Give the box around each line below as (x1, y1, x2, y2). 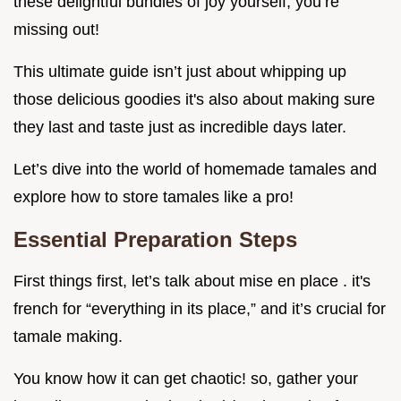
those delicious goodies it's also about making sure (13, 90, 375, 109)
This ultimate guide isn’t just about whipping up (13, 63, 346, 81)
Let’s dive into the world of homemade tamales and (13, 160, 377, 179)
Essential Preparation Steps (13, 227, 297, 252)
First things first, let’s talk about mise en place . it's (13, 272, 371, 291)
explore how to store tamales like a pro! (13, 188, 294, 207)
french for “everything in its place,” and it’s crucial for (13, 300, 386, 319)
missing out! (13, 21, 99, 39)
